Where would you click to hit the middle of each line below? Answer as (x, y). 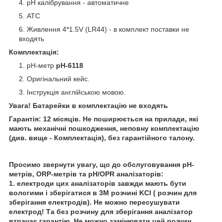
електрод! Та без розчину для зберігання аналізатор (101, 211)
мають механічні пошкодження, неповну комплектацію (104, 128)
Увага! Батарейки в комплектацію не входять (88, 105)
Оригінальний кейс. (58, 79)
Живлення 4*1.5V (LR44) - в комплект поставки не (108, 29)
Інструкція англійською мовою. (76, 92)
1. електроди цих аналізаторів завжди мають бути (98, 183)
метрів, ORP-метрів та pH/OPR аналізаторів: (86, 174)
